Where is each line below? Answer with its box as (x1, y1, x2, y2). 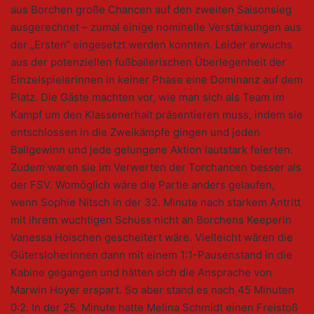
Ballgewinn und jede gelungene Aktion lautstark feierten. (11, 143, 293, 157)
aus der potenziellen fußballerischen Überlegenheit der (11, 55, 286, 69)
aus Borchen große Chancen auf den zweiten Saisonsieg (11, 3, 292, 17)
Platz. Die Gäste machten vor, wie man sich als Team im (11, 90, 285, 104)
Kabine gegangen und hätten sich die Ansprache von (11, 266, 272, 280)
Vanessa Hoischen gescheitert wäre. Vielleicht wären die (11, 231, 293, 245)
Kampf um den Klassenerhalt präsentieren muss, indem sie (11, 108, 303, 122)
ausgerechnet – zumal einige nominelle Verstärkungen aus (11, 20, 301, 34)
